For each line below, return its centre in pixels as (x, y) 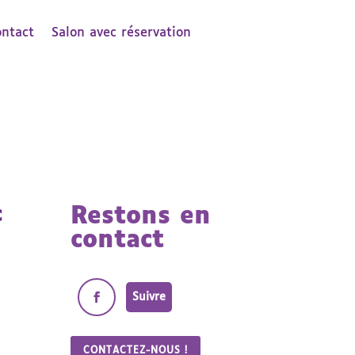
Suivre (149, 298)
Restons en (141, 216)
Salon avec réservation (122, 32)
